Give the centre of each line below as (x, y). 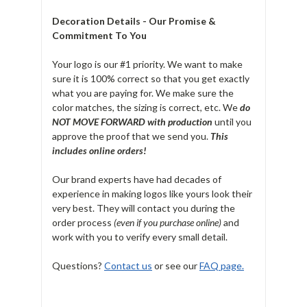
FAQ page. (222, 265)
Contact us (128, 265)
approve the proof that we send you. (131, 136)
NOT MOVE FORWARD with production (132, 121)
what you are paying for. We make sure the (143, 93)
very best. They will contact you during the (144, 208)
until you (232, 121)
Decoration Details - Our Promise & (134, 21)
